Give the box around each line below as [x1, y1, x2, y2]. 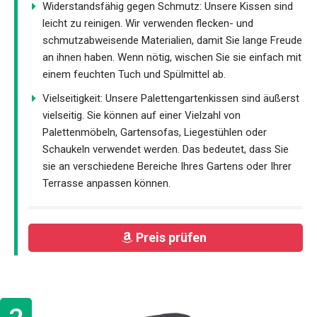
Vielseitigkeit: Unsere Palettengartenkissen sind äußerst [42, 91, 299, 105]
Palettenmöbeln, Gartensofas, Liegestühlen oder [42, 125, 267, 139]
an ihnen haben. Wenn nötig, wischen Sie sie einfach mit [42, 50, 301, 64]
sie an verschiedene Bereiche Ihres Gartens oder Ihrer [42, 159, 292, 173]
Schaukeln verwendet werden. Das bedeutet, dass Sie [42, 142, 289, 156]
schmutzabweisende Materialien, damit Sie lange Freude [42, 33, 302, 47]
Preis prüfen [135, 230, 209, 246]
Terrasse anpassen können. [42, 176, 171, 190]
